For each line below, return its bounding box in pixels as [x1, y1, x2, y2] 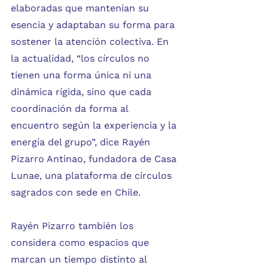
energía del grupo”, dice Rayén [11, 136, 153, 148]
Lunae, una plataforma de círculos [11, 170, 175, 181]
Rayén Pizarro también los [11, 220, 136, 232]
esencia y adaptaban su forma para [11, 19, 178, 31]
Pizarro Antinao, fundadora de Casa [11, 153, 179, 165]
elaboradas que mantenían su [11, 2, 152, 14]
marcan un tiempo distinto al [11, 254, 150, 265]
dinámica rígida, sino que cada [11, 86, 154, 98]
